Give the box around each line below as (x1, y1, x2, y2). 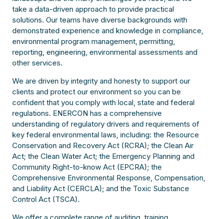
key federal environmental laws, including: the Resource (12, 130, 199, 140)
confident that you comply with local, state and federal (12, 98, 195, 108)
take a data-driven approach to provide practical (12, 4, 174, 14)
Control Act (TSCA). (12, 195, 80, 204)
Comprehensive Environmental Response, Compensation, (12, 173, 205, 183)
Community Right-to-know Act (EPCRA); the (12, 162, 162, 172)
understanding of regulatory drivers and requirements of (12, 119, 199, 129)
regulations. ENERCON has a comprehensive (12, 109, 162, 118)
